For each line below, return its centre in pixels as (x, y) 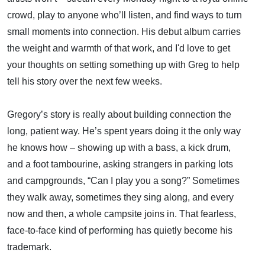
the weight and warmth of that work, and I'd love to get (119, 48)
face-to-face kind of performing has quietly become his (120, 230)
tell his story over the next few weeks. (85, 81)
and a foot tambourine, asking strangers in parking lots (120, 164)
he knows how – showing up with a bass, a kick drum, (119, 148)
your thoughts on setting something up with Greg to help (123, 65)
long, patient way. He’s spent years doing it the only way (124, 131)
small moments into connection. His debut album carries (124, 32)
